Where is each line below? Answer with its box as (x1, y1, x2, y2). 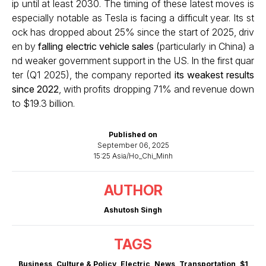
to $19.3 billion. (12, 97, 75, 109)
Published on (109, 130, 157, 139)
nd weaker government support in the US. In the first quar (12, 55, 254, 66)
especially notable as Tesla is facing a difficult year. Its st (12, 12, 254, 24)
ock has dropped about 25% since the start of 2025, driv (12, 26, 254, 38)
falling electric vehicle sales (38, 40, 154, 52)
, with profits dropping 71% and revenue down (59, 83, 254, 95)
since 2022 (12, 83, 59, 95)
